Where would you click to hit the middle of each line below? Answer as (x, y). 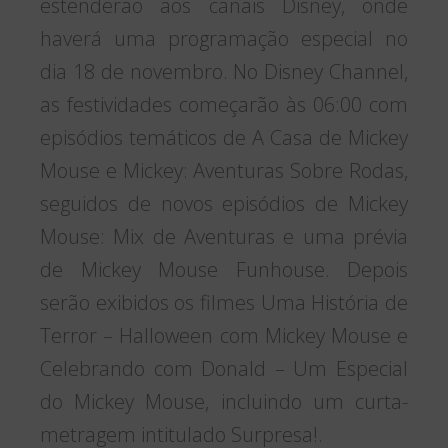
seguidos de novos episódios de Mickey (224, 204)
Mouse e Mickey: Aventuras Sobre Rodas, (224, 171)
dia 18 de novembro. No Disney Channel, (224, 72)
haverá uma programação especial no (224, 39)
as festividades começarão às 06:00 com (224, 105)
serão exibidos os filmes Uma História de (224, 303)
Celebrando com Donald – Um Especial (224, 369)
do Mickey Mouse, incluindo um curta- (224, 402)
